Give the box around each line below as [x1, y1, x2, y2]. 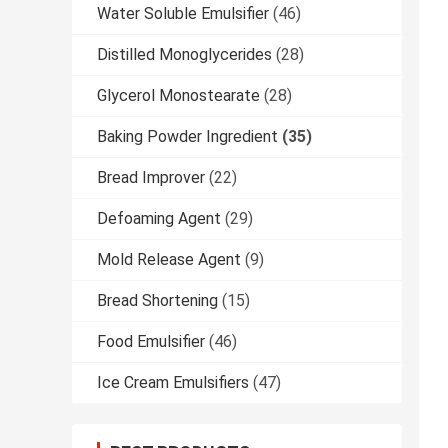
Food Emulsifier [97, 332, 205, 352]
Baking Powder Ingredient [97, 127, 278, 147]
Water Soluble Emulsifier [97, 4, 269, 24]
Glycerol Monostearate [97, 86, 260, 106]
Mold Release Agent [97, 250, 241, 270]
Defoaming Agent [97, 209, 221, 229]
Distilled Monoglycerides [97, 45, 272, 65]
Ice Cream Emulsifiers [97, 373, 249, 393]
